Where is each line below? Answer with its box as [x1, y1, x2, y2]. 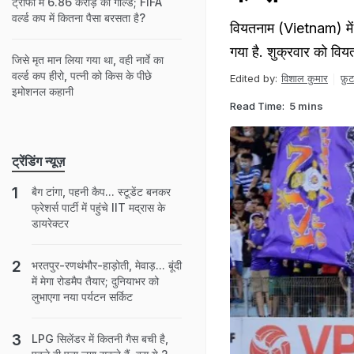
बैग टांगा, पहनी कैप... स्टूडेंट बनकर [32, 185, 171, 198]
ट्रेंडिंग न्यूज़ [12, 153, 65, 169]
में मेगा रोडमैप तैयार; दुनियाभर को [32, 274, 159, 288]
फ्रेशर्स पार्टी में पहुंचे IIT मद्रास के [32, 201, 165, 214]
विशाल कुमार [281, 72, 328, 85]
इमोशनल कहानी [12, 85, 73, 98]
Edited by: [230, 72, 277, 85]
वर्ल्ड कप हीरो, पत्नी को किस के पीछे [12, 69, 152, 82]
